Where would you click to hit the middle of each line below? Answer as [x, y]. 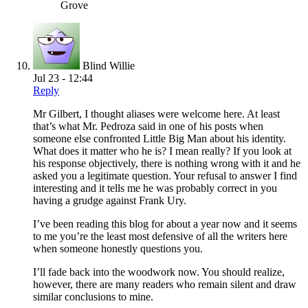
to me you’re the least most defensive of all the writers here [160, 236]
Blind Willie [109, 66]
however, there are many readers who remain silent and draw [165, 285]
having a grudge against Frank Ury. [110, 201]
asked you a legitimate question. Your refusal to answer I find [165, 176]
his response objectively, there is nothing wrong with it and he [167, 164]
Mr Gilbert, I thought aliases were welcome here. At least [156, 114]
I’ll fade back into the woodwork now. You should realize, [159, 272]
